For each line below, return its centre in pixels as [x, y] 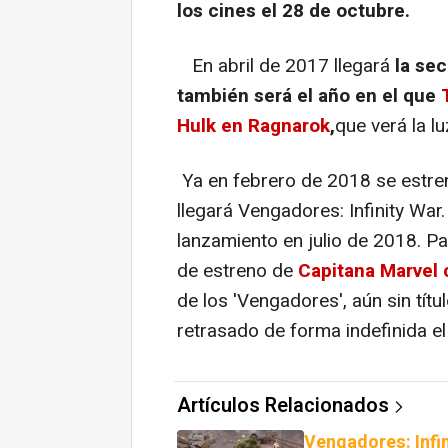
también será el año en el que [309, 96]
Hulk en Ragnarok [253, 126]
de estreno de [237, 271]
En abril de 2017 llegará [283, 66]
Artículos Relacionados [283, 406]
